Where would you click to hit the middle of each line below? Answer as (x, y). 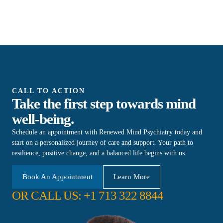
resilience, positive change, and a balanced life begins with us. (99, 153)
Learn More (132, 177)
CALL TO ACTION (49, 91)
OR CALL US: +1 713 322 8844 (88, 195)
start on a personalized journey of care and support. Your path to (103, 142)
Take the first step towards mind (104, 103)
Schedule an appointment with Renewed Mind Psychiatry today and (107, 132)
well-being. (43, 119)
